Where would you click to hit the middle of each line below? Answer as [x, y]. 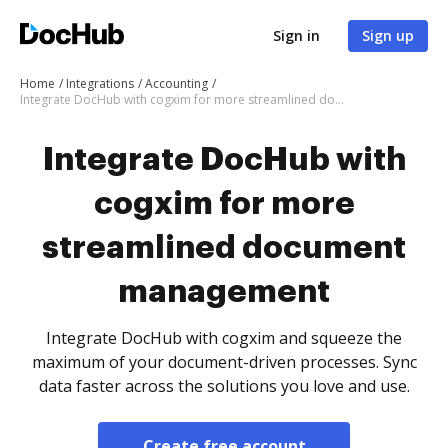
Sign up [388, 35]
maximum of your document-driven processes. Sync [224, 362]
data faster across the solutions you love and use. [224, 386]
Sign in [296, 35]
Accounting [176, 83]
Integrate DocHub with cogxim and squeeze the [224, 338]
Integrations [100, 83]
